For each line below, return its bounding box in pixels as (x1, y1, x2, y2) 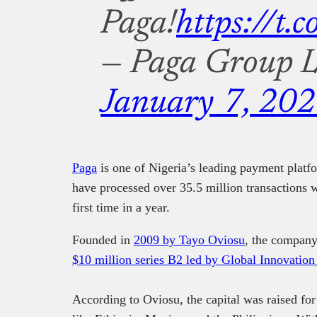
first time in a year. (72, 200, 170, 214)
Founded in (72, 232, 134, 247)
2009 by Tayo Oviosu (134, 232, 245, 247)
